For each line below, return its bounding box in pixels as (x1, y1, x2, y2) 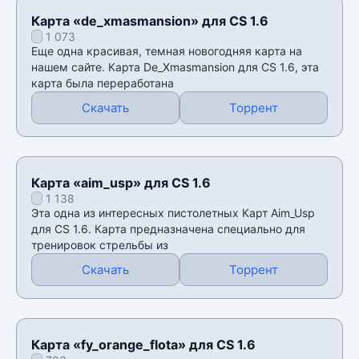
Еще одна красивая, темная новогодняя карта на (31, 43, 302, 58)
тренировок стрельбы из (31, 237, 168, 252)
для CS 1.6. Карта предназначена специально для (31, 221, 305, 236)
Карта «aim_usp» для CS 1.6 (31, 174, 211, 191)
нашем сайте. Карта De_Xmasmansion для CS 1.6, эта (31, 59, 319, 74)
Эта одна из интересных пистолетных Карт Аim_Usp (31, 205, 315, 220)
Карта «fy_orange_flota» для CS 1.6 (31, 336, 256, 353)
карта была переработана (31, 75, 174, 90)
